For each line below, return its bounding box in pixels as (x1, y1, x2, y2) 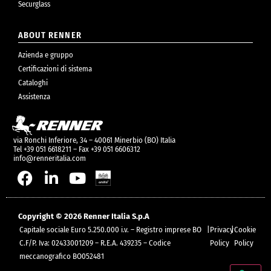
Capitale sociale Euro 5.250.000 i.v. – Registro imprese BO (19, 224, 201, 234)
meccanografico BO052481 (19, 251, 104, 261)
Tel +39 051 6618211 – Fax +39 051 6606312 (13, 144, 140, 154)
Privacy (210, 224, 234, 234)
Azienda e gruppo (18, 50, 73, 60)
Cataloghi (18, 78, 48, 88)
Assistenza (18, 92, 50, 102)
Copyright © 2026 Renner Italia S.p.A (18, 211, 149, 221)
